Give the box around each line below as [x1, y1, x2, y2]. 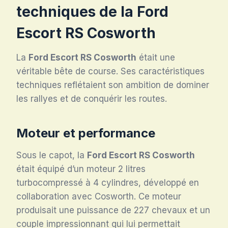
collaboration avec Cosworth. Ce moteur [16, 191, 181, 202]
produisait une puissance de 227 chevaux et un [16, 205, 210, 215]
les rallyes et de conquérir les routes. [16, 93, 167, 104]
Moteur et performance [16, 125, 155, 140]
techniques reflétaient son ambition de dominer [16, 79, 209, 90]
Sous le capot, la [16, 150, 87, 160]
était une [136, 52, 175, 63]
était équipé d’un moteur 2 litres [16, 163, 146, 174]
